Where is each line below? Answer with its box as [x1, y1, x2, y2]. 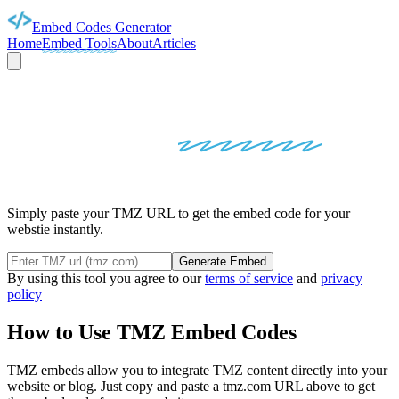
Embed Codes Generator [32, 20, 171, 35]
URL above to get [271, 378, 375, 394]
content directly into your [243, 362, 387, 378]
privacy [321, 271, 362, 287]
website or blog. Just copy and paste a [7, 378, 223, 394]
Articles [152, 36, 196, 51]
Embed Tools [42, 36, 117, 51]
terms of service [205, 271, 293, 287]
